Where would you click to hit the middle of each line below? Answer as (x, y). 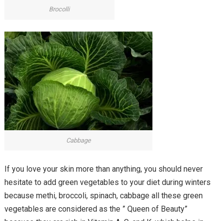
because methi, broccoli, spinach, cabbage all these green (103, 196)
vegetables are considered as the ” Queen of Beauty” (96, 209)
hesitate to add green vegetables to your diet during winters (107, 183)
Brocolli (59, 9)
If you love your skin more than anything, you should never (103, 169)
